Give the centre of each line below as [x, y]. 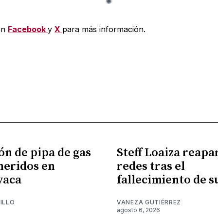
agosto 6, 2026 [138, 210]
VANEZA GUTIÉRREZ [149, 202]
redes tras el [151, 166]
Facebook [27, 29]
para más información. [104, 29]
